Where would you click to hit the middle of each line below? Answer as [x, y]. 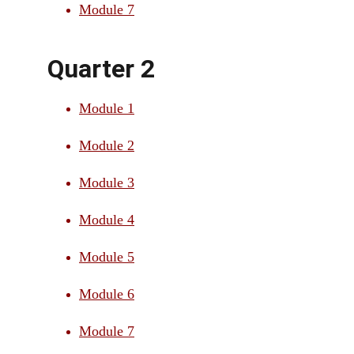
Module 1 [107, 108]
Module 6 [107, 294]
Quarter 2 [101, 69]
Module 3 [107, 183]
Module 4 [107, 220]
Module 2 [107, 145]
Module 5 [107, 257]
